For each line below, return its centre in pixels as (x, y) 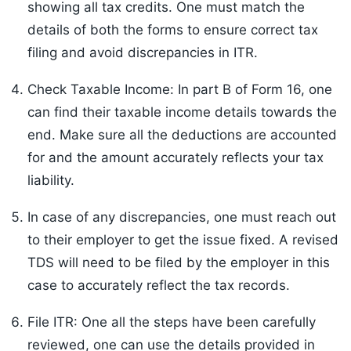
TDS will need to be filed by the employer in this (179, 263)
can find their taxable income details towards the (182, 112)
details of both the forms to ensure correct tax (173, 30)
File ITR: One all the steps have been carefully (172, 322)
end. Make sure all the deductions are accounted (182, 135)
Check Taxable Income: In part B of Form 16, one (180, 90)
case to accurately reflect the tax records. (159, 286)
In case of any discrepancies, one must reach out (182, 217)
